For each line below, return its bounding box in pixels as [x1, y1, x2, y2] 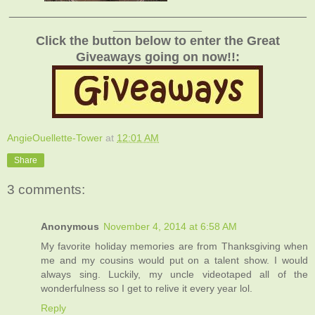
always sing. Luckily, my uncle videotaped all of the [41, 268, 308, 280]
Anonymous [41, 220, 99, 232]
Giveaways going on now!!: [75, 49, 240, 64]
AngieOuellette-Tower [7, 131, 103, 143]
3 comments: [7, 182, 85, 198]
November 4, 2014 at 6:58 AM [103, 220, 237, 232]
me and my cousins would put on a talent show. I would [41, 254, 308, 266]
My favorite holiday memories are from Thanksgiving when [41, 240, 308, 252]
